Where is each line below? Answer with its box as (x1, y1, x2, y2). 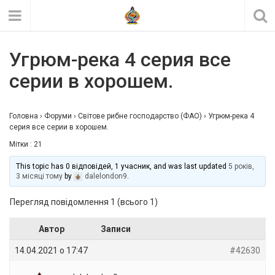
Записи (101, 224, 131, 234)
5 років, (228, 162, 255, 171)
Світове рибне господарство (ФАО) (78, 112, 202, 120)
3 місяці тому (16, 172, 63, 180)
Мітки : (9, 140, 34, 149)
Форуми (44, 112, 72, 120)
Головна (9, 112, 38, 120)
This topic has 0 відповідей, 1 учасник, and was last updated (16, 162, 229, 171)
